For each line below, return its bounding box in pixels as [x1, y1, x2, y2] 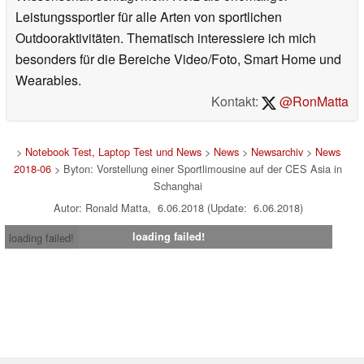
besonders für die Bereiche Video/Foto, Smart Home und [15, 49, 341, 68]
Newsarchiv [250, 143, 303, 159]
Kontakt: [211, 91, 262, 110]
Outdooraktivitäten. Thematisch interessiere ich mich [15, 28, 316, 47]
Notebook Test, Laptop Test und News [24, 143, 201, 159]
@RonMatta [276, 91, 349, 110]
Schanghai [154, 177, 202, 193]
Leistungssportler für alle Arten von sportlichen [15, 6, 282, 26]
